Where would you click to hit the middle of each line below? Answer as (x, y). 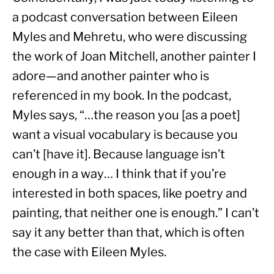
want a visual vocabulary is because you (125, 135)
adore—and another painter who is (111, 76)
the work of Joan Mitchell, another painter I (134, 57)
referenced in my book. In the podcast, (122, 96)
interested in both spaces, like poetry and (130, 194)
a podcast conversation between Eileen (125, 17)
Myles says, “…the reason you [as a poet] (126, 115)
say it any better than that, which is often (128, 233)
